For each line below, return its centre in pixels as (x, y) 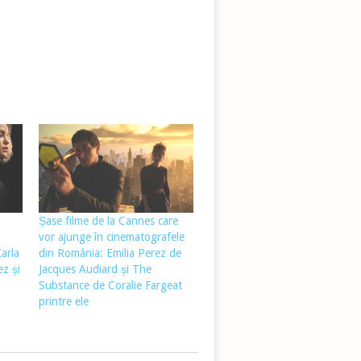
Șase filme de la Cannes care (108, 220)
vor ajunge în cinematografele (111, 237)
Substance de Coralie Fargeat (110, 285)
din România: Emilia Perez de (110, 253)
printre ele (63, 301)
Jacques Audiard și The (95, 269)
